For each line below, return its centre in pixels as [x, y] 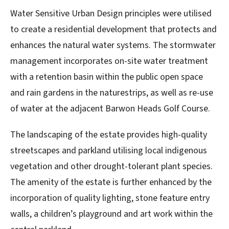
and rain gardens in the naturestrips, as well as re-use [112, 93]
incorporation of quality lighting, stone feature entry [110, 198]
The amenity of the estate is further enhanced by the [111, 182]
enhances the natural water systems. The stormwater [113, 45]
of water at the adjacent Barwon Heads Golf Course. [110, 108]
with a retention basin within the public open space [107, 77]
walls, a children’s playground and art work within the [111, 214]
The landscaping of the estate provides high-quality [109, 134]
